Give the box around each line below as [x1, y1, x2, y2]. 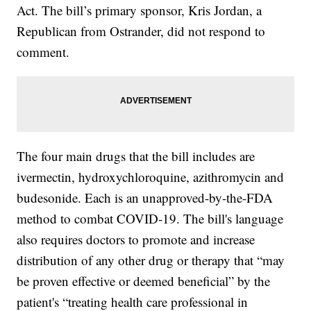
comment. [17, 42, 70, 60]
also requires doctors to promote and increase [17, 230, 255, 248]
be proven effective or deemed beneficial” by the [17, 271, 271, 289]
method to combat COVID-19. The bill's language [17, 209, 284, 227]
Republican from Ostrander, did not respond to [17, 22, 266, 40]
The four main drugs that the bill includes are [17, 146, 255, 165]
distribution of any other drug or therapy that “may [17, 251, 285, 269]
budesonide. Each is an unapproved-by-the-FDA [17, 188, 274, 206]
